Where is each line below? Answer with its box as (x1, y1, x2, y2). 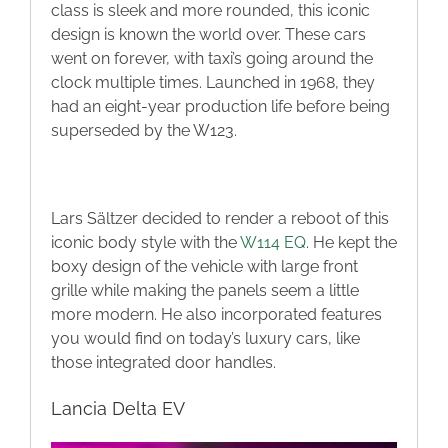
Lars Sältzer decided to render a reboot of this (51, 209, 389, 229)
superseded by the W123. (51, 121, 237, 141)
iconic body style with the (51, 233, 240, 253)
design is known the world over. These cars (51, 25, 366, 45)
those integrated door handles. (51, 353, 276, 373)
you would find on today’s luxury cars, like (51, 329, 360, 349)
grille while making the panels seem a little (51, 281, 359, 301)
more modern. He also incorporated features (51, 305, 382, 325)
